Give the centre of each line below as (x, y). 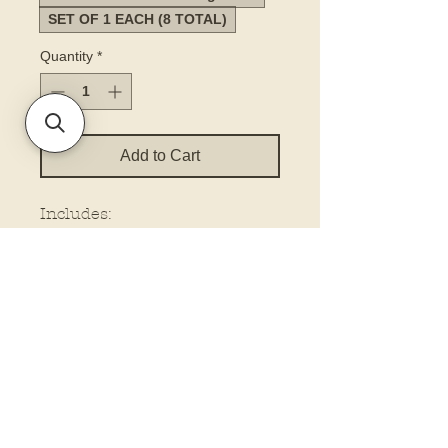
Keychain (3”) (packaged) (140, 237)
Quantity (66, 55)
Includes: (76, 213)
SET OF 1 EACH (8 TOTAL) (137, 18)
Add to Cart (160, 155)
